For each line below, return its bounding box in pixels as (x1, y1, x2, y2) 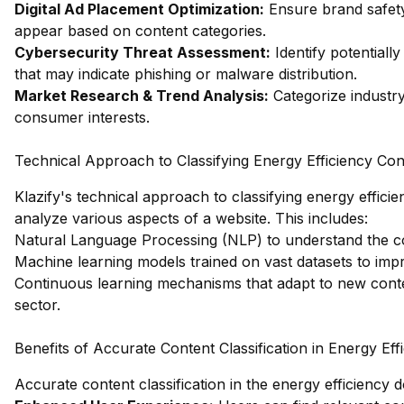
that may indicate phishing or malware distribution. (14, 65, 357, 83)
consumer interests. (14, 108, 150, 126)
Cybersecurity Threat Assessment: (14, 43, 271, 61)
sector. (14, 296, 60, 314)
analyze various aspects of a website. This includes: (14, 209, 368, 227)
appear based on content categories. (14, 22, 266, 40)
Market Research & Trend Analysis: (14, 87, 269, 105)
